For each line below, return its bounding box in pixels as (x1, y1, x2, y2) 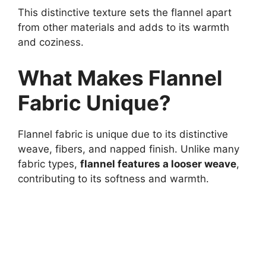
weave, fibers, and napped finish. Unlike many (18, 142, 239, 155)
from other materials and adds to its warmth (18, 21, 229, 34)
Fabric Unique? (18, 90, 171, 115)
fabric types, (18, 157, 80, 170)
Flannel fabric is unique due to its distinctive (18, 128, 228, 140)
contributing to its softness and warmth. (18, 172, 209, 185)
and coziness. (18, 36, 84, 49)
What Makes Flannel (18, 65, 223, 90)
